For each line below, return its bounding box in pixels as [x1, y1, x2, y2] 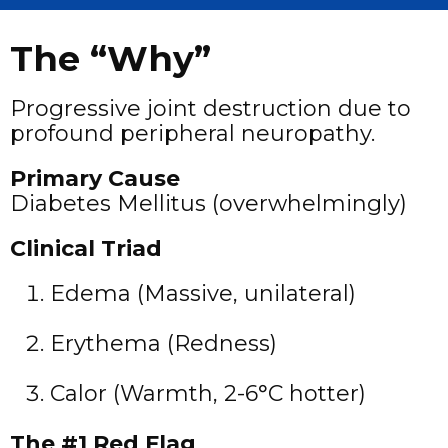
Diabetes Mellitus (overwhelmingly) [10, 189, 407, 217]
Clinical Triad [10, 234, 162, 262]
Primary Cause [10, 164, 180, 192]
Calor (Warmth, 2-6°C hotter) [50, 379, 366, 407]
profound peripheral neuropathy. [10, 119, 375, 147]
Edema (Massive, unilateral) [50, 279, 356, 307]
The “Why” [10, 36, 211, 80]
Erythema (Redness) [50, 329, 277, 357]
